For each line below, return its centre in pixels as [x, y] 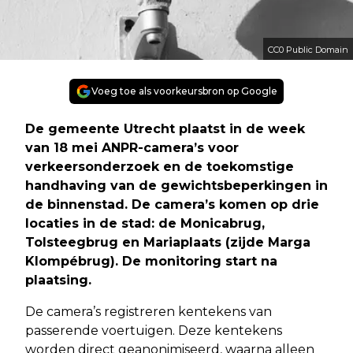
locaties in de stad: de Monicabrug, [145, 223]
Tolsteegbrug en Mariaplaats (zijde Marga [168, 242]
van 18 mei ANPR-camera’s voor [132, 147]
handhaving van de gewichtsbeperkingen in [176, 185]
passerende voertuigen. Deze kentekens [154, 330]
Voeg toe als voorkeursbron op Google [184, 91]
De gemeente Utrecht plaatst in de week [165, 128]
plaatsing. [58, 280]
